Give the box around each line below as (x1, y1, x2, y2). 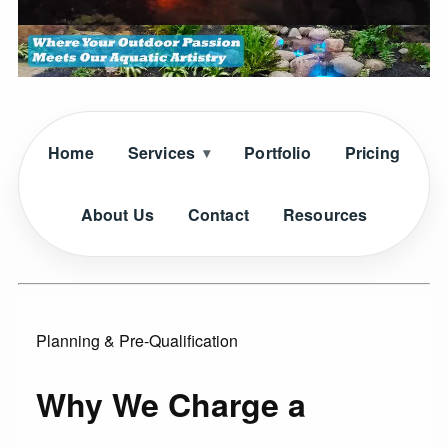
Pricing (344, 140, 400, 164)
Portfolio (244, 140, 311, 164)
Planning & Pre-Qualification (36, 328, 238, 352)
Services (127, 140, 196, 164)
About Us (80, 202, 154, 226)
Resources (282, 202, 368, 226)
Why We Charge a (36, 380, 306, 427)
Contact (187, 202, 249, 226)
